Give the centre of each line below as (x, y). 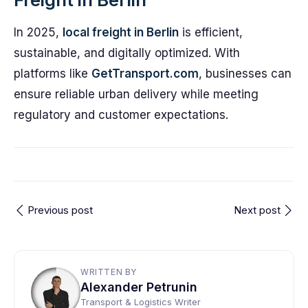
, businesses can (245, 74)
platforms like (53, 74)
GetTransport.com (145, 74)
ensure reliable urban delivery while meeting (136, 94)
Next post (257, 210)
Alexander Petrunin (139, 287)
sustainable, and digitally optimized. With (127, 53)
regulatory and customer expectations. (121, 115)
